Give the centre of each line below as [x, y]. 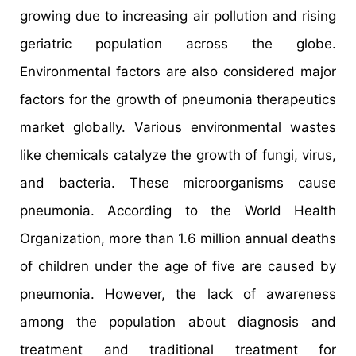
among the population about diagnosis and [178, 321]
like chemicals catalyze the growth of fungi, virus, [178, 155]
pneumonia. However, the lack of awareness [178, 294]
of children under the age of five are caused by [178, 266]
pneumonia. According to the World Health [178, 210]
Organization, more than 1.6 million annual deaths [178, 238]
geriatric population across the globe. [178, 43]
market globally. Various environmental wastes [178, 127]
